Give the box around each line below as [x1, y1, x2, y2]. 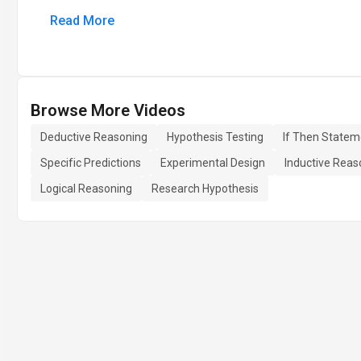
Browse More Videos [31, 101, 185, 120]
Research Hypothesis [151, 182, 259, 195]
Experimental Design [160, 156, 265, 169]
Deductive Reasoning [40, 131, 147, 143]
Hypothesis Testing [167, 131, 263, 143]
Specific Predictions [40, 156, 141, 169]
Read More [50, 13, 114, 28]
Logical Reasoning [40, 182, 132, 195]
